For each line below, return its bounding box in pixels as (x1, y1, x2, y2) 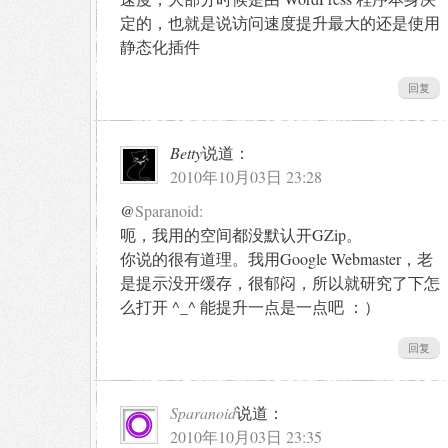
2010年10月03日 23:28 (170, 165, 322, 187)
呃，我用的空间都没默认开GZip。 (120, 223, 362, 245)
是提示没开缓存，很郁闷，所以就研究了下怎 (120, 271, 440, 293)
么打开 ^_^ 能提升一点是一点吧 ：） (120, 295, 380, 317)
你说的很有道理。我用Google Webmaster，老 (120, 247, 433, 269)
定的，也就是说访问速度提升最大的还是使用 (120, 11, 440, 33)
